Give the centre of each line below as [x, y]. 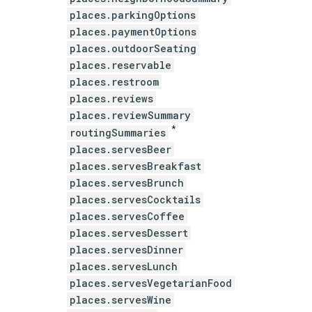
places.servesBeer [120, 149]
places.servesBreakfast [135, 166]
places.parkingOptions [133, 15]
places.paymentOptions [133, 32]
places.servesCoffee [127, 216]
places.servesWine [120, 299]
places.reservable [120, 65]
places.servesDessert [129, 233]
